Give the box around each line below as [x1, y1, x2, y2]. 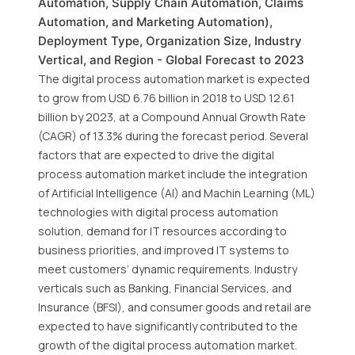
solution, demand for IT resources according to [38, 223, 287, 239]
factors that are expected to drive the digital [38, 147, 274, 162]
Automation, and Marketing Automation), [38, 14, 273, 29]
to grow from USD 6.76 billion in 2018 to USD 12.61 [38, 90, 295, 105]
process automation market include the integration [38, 166, 307, 181]
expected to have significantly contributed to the [38, 319, 298, 334]
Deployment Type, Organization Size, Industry [38, 33, 302, 48]
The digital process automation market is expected [38, 71, 310, 86]
